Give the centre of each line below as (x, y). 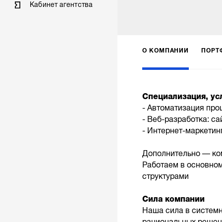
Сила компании (173, 199)
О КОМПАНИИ (166, 50)
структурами (165, 177)
